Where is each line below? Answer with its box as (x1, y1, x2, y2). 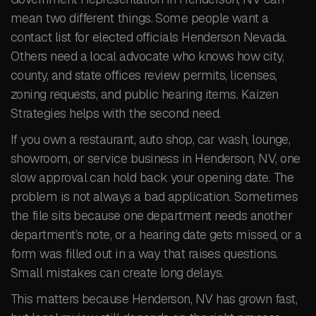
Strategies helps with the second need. (11, 105, 221, 121)
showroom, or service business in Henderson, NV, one (11, 150, 300, 166)
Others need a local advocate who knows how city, (11, 48, 284, 64)
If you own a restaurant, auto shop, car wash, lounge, (11, 131, 291, 147)
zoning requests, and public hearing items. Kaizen (11, 86, 279, 102)
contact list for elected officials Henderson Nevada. (11, 29, 287, 45)
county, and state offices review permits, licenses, (11, 67, 277, 83)
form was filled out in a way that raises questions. (11, 245, 278, 262)
